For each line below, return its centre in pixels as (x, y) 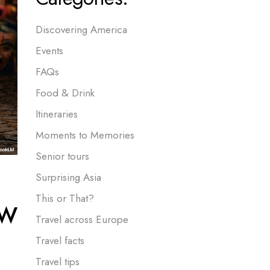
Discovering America (81, 30)
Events (49, 51)
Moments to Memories (85, 135)
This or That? (64, 199)
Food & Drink (65, 93)
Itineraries (56, 114)
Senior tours (62, 156)
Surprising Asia (68, 177)
